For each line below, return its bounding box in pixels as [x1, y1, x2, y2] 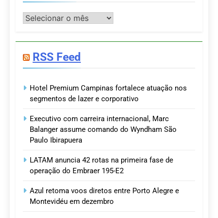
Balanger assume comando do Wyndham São [30, 125, 177, 134]
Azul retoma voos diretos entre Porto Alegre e [30, 186, 179, 196]
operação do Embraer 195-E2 [30, 166, 124, 176]
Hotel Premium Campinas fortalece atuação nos [30, 84, 187, 93]
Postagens [22, 13, 59, 22]
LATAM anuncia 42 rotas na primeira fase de [30, 156, 173, 165]
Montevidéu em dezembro [30, 197, 114, 206]
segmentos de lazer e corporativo [30, 94, 139, 104]
